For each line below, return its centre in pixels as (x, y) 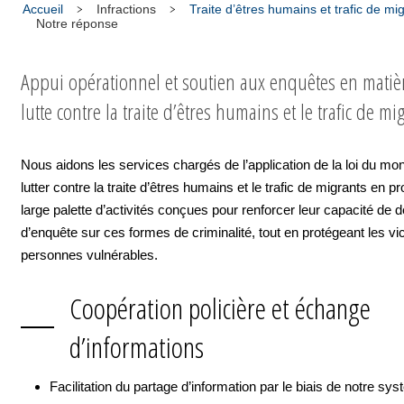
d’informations (136, 347)
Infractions (126, 9)
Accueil (43, 9)
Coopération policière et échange (220, 308)
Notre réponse (77, 23)
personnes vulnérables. (89, 255)
